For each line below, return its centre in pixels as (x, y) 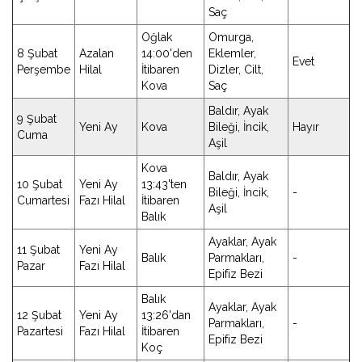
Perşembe (44, 69)
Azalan (97, 53)
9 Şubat (37, 119)
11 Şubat (38, 250)
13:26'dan (166, 315)
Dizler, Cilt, (236, 69)
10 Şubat (40, 184)
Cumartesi (43, 200)
